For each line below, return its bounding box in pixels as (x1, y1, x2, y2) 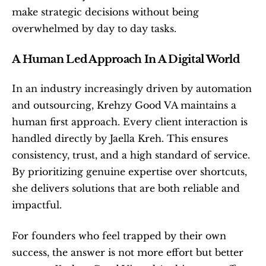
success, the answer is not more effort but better (12, 246, 243, 258)
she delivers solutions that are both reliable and (12, 182, 240, 194)
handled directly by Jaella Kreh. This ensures (12, 132, 228, 144)
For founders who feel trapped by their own (12, 229, 226, 242)
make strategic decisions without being (12, 5, 199, 18)
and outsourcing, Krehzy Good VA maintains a (12, 99, 236, 111)
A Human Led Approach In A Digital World (12, 52, 239, 66)
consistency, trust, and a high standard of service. (12, 148, 250, 161)
